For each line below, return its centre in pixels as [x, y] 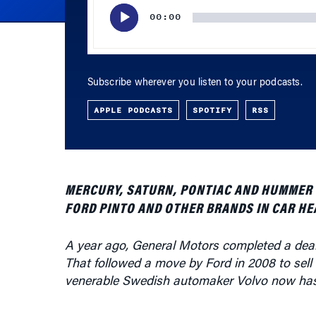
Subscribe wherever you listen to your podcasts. [195, 47]
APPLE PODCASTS [133, 74]
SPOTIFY [212, 74]
